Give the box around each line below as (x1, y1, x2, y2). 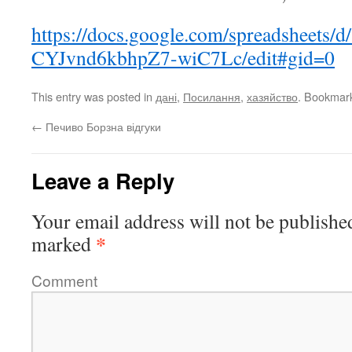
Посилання (183, 88, 240, 104)
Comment (31, 269, 97, 291)
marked (31, 230, 96, 257)
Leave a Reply (31, 165, 174, 196)
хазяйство (247, 88, 298, 104)
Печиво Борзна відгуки (42, 118, 161, 134)
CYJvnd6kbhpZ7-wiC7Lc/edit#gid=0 (31, 44, 335, 71)
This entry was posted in (31, 88, 156, 104)
